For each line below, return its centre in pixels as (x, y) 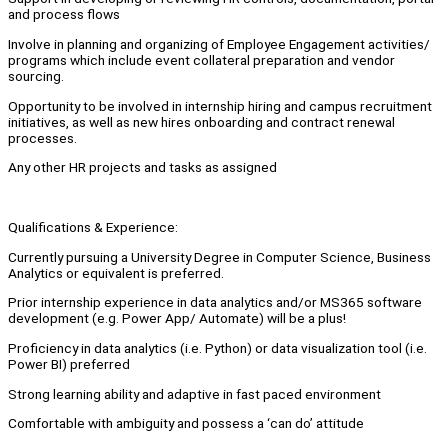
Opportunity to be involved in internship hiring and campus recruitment (220, 105)
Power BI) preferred (69, 363)
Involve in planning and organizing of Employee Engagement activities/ (219, 44)
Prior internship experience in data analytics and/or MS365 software (215, 302)
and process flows (64, 14)
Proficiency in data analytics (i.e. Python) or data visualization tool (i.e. (217, 347)
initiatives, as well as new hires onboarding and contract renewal (201, 121)
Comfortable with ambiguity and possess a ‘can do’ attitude (186, 423)
